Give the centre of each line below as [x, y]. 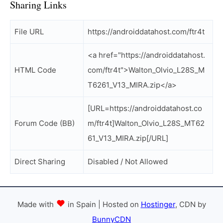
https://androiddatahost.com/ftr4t [146, 32]
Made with [36, 204]
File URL [29, 32]
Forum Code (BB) [45, 123]
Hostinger [158, 204]
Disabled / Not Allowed [128, 162]
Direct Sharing [40, 162]
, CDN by [190, 204]
